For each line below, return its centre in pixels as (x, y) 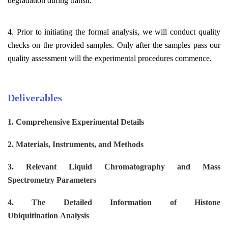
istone (210, 202)
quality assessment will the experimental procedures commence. (110, 58)
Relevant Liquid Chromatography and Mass (123, 166)
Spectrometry (31, 180)
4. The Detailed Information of (101, 202)
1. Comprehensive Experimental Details (76, 122)
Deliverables (35, 97)
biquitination (36, 215)
